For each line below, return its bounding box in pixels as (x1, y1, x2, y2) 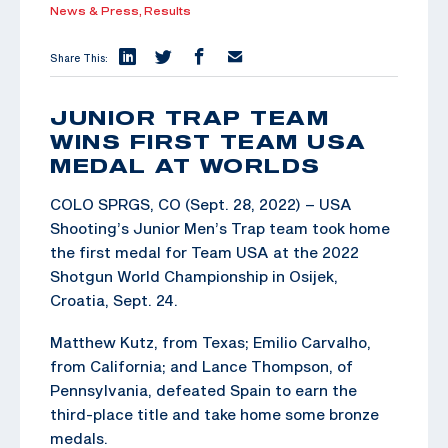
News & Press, (50, 4, 144, 17)
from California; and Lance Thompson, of (50, 356, 353, 375)
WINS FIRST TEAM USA (50, 128, 367, 153)
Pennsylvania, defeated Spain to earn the (50, 380, 357, 399)
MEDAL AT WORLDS (50, 152, 321, 177)
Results (144, 4, 191, 17)
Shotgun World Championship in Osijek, (50, 266, 338, 285)
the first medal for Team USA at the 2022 (50, 242, 359, 261)
